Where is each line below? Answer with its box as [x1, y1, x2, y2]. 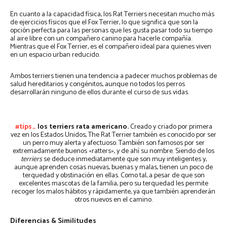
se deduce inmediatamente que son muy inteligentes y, [42, 154, 207, 166]
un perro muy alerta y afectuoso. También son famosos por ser [22, 137, 205, 149]
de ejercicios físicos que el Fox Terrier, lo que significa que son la [10, 17, 198, 29]
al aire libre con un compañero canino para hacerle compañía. [10, 33, 192, 45]
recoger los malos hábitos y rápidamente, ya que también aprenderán [12, 186, 215, 198]
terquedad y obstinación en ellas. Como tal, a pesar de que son [22, 170, 205, 182]
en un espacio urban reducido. [10, 49, 100, 61]
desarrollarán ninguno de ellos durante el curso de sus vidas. [10, 87, 189, 99]
